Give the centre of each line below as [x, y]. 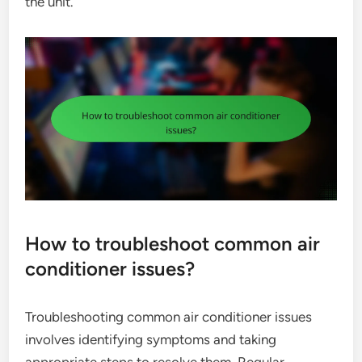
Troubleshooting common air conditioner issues [169, 317]
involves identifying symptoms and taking [151, 340]
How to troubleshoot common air [173, 244]
